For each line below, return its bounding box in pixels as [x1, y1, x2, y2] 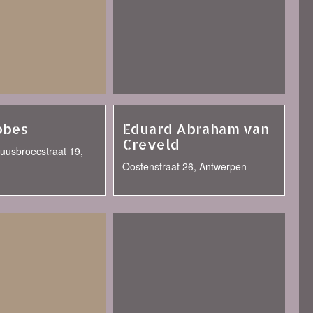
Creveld [122, 135, 180, 153]
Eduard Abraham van [122, 119, 270, 138]
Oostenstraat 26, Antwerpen [122, 159, 247, 173]
